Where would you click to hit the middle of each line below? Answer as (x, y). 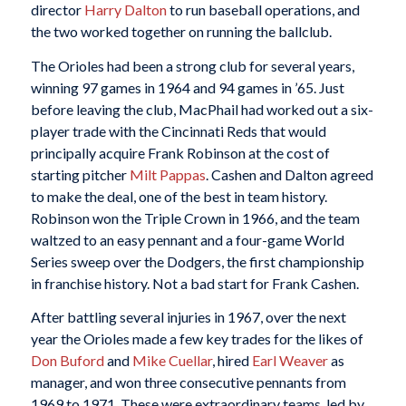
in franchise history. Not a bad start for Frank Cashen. (194, 283)
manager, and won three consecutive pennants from (188, 382)
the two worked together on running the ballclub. (181, 32)
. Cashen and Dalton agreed (289, 174)
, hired (232, 361)
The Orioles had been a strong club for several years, (192, 65)
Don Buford (67, 361)
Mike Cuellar (172, 361)
